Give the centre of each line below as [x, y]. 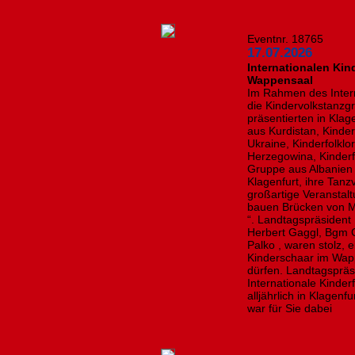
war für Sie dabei [290, 308]
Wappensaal [281, 80]
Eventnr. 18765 [286, 39]
